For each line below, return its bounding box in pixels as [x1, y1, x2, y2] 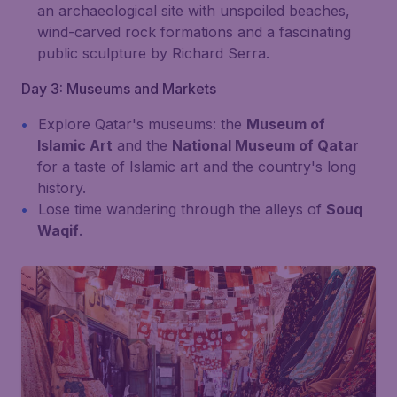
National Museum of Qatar [172, 136, 359, 154]
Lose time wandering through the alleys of [38, 200, 326, 218]
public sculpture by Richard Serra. [37, 44, 269, 62]
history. [37, 179, 86, 197]
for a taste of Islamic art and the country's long [37, 158, 356, 175]
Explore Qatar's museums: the [38, 115, 246, 133]
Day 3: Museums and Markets [21, 80, 216, 97]
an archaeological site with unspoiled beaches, [37, 2, 350, 19]
